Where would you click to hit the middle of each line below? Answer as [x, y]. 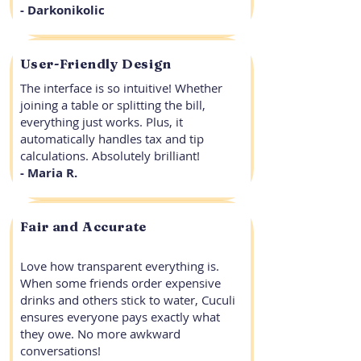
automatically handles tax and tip [112, 139]
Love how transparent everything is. [119, 266]
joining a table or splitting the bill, [112, 105]
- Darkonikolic [62, 10]
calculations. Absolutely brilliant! [110, 156]
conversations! [60, 351]
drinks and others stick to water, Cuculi [127, 300]
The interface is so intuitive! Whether [121, 88]
